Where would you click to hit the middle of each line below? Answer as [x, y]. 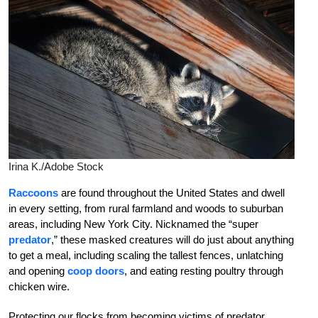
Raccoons [33, 193]
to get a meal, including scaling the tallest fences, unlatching [146, 256]
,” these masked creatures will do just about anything [172, 240]
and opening [38, 271]
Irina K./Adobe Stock [56, 167]
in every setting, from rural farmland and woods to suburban [146, 209]
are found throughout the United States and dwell [171, 193]
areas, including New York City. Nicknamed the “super [133, 224]
